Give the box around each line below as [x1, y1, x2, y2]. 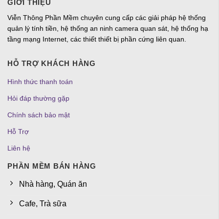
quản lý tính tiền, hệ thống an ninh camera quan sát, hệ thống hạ [7, 24, 208, 33]
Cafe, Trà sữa [19, 199, 66, 208]
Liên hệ [7, 144, 30, 152]
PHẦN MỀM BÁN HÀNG [7, 161, 96, 170]
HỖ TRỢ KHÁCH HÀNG [7, 59, 96, 67]
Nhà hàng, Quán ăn [19, 180, 87, 189]
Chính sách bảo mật [7, 110, 70, 119]
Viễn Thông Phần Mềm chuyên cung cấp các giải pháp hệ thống [7, 14, 206, 22]
